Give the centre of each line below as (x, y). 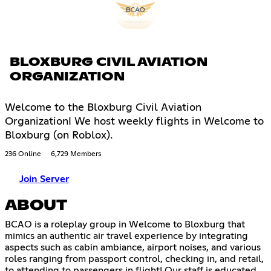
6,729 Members (76, 154)
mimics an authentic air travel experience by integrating (126, 236)
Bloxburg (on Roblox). (59, 135)
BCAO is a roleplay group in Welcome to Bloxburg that (125, 224)
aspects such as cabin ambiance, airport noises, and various (133, 247)
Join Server (44, 179)
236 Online (23, 154)
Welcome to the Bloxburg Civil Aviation (103, 107)
